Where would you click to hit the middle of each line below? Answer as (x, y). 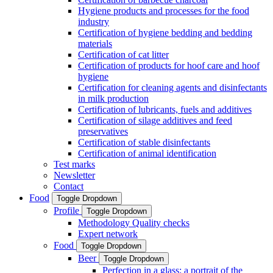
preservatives (103, 131)
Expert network (108, 233)
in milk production (113, 98)
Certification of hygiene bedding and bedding (165, 32)
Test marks (74, 164)
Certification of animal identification (147, 153)
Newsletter (74, 175)
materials (95, 43)
